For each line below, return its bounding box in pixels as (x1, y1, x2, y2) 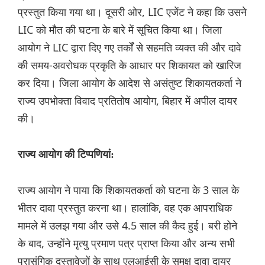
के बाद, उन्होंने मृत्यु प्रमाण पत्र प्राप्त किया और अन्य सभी (18, 236, 235, 251)
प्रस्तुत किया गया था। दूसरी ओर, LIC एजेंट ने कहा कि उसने (18, 5, 247, 20)
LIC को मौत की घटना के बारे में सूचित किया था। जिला (18, 22, 222, 37)
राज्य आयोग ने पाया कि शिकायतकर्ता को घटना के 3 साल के (18, 183, 239, 198)
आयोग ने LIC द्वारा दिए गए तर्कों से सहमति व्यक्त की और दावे (18, 40, 241, 55)
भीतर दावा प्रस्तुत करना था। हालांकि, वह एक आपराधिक (18, 201, 232, 215)
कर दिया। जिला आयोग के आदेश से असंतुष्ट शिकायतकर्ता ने (18, 76, 241, 91)
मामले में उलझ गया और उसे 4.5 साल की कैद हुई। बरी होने (18, 218, 237, 233)
